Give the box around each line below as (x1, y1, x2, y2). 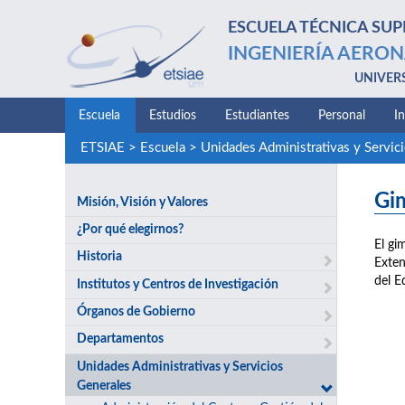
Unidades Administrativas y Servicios (77, 360, 284, 373)
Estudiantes (225, 109, 289, 122)
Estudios (149, 109, 196, 122)
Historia (77, 250, 123, 264)
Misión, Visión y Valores (77, 195, 209, 209)
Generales (77, 379, 132, 392)
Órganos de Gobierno (77, 306, 196, 318)
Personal (318, 109, 365, 122)
